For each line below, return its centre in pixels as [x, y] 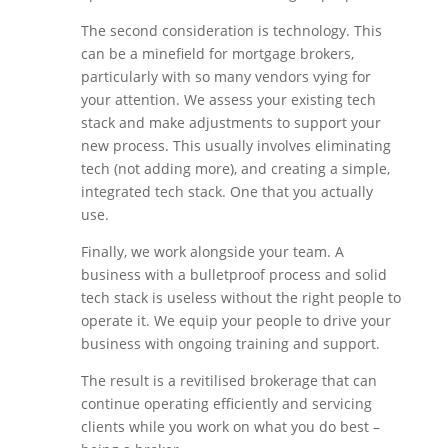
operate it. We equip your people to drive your [235, 321]
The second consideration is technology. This [231, 31]
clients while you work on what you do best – [230, 427]
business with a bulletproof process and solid [233, 275]
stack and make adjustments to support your [230, 123]
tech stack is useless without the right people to [240, 298]
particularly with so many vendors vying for [225, 77]
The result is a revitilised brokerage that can [228, 381]
